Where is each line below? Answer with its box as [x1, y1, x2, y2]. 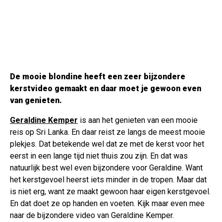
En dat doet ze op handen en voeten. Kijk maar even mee [10, 198, 205, 208]
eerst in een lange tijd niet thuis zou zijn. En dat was [10, 151, 188, 161]
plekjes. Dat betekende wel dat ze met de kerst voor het [10, 139, 204, 149]
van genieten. [10, 95, 62, 105]
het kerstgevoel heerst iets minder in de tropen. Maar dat [10, 174, 207, 184]
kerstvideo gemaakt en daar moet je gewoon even [10, 83, 201, 93]
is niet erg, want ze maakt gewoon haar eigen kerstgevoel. [10, 186, 211, 196]
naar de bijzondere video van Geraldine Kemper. [10, 210, 174, 220]
